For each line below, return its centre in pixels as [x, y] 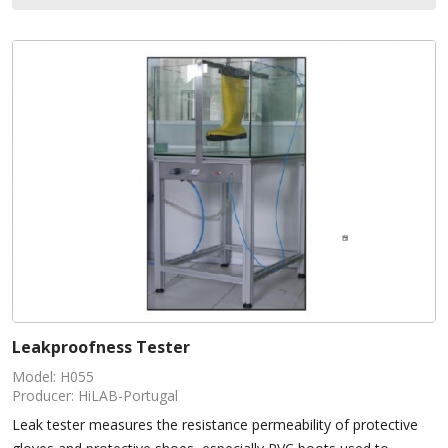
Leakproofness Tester [101, 347]
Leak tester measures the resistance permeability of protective [215, 425]
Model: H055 [53, 377]
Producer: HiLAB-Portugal [95, 396]
